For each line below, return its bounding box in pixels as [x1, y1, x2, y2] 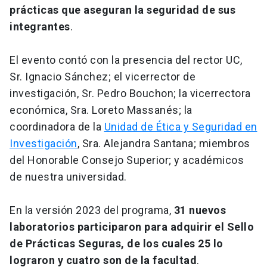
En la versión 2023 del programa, [10, 204, 174, 217]
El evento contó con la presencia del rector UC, [10, 54, 243, 67]
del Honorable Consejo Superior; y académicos [10, 154, 244, 167]
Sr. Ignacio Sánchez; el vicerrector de [10, 70, 195, 83]
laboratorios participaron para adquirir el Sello [10, 221, 254, 234]
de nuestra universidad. [10, 170, 127, 184]
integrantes [10, 20, 70, 33]
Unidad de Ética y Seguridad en [104, 120, 257, 133]
